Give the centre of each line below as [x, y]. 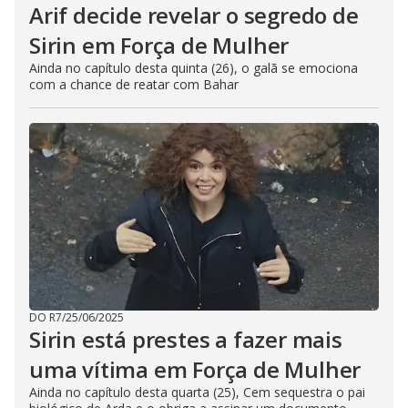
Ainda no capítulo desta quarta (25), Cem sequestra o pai [197, 393]
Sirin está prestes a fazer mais [186, 340]
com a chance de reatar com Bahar [134, 85]
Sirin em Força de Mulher [159, 46]
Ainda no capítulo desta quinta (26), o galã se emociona [194, 68]
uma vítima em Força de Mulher [195, 370]
